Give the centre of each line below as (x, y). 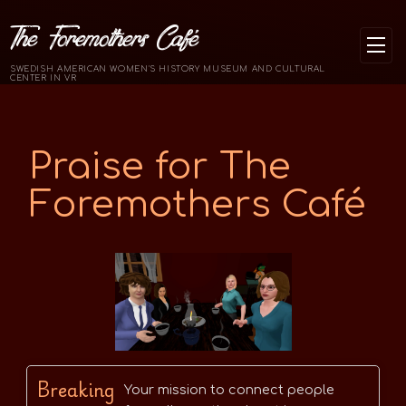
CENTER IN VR (43, 78)
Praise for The (160, 167)
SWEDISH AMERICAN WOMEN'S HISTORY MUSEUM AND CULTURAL (168, 69)
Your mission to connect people (229, 390)
